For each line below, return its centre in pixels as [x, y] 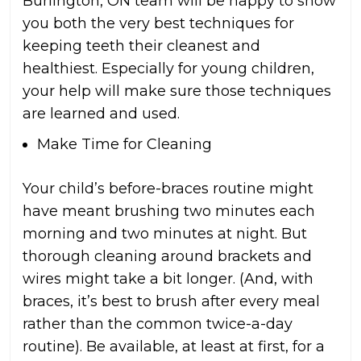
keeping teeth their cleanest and [141, 46]
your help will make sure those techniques [177, 91]
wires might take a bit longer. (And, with [168, 279]
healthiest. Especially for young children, [168, 69]
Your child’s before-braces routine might [168, 189]
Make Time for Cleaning [124, 145]
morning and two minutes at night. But [165, 234]
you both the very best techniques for [158, 24]
